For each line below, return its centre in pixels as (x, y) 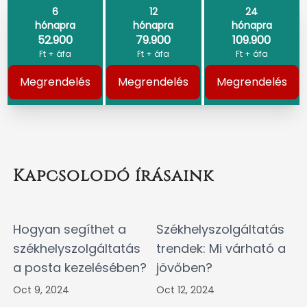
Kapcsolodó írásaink (113, 176)
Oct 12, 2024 (185, 290)
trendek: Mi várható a (221, 249)
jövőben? (184, 268)
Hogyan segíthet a (70, 230)
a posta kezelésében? (80, 268)
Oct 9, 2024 (41, 290)
